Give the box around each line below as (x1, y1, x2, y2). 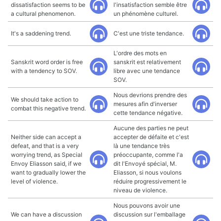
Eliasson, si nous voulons (113, 169, 182, 176)
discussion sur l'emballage (113, 211, 185, 218)
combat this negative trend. (11, 105, 86, 112)
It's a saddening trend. (11, 30, 71, 37)
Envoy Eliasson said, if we (11, 160, 81, 167)
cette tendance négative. (113, 109, 183, 116)
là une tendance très (113, 142, 170, 149)
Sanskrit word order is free (11, 58, 83, 66)
